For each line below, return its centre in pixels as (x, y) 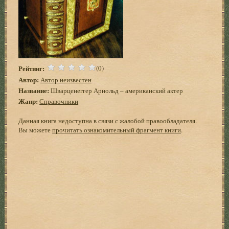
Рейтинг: (32, 68)
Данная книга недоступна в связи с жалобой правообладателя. (108, 120)
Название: (34, 90)
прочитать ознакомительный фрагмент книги (117, 130)
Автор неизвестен (66, 79)
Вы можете (36, 130)
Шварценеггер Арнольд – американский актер (116, 90)
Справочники (59, 101)
